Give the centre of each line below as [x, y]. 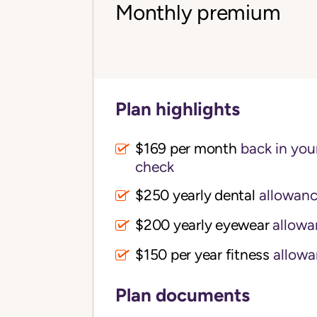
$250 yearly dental [195, 196]
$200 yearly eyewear [202, 225]
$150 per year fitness [202, 255]
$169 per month [186, 149]
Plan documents [183, 295]
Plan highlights [178, 109]
